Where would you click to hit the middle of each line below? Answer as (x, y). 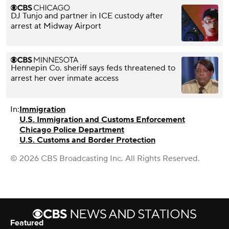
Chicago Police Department (72, 130)
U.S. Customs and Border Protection (87, 140)
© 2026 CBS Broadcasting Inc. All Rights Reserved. (105, 159)
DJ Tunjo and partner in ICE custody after (87, 16)
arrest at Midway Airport (56, 26)
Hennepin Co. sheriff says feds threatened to (93, 68)
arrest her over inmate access (65, 78)
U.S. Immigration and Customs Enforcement (102, 120)
